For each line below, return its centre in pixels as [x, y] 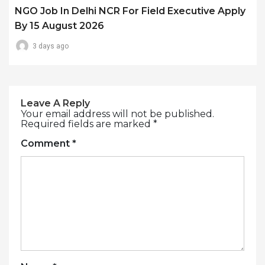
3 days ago [51, 46]
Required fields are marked [87, 124]
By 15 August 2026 [59, 26]
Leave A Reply [55, 104]
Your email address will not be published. [117, 114]
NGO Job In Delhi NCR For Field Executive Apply [130, 11]
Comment [46, 144]
